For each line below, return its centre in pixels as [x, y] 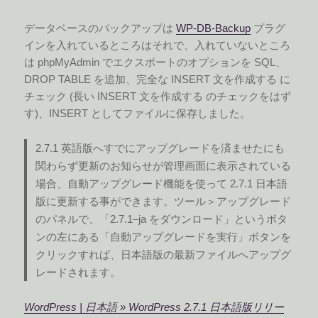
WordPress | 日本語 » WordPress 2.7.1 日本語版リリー [154, 307]
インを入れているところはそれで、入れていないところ [158, 45]
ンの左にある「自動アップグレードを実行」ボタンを [164, 236]
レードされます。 [78, 272]
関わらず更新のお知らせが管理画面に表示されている [164, 165]
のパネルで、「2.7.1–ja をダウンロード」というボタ [162, 219]
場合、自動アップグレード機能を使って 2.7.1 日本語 [162, 183]
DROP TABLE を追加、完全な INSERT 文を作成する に [158, 79]
